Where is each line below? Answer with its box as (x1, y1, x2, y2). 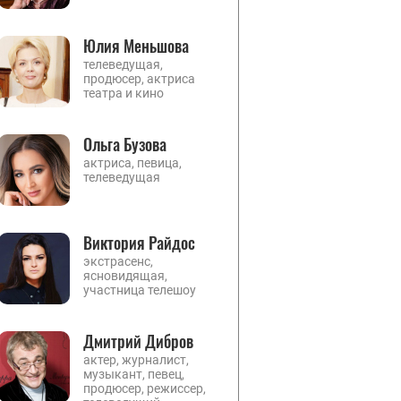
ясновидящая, (83, 269, 167, 283)
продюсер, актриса (83, 72, 195, 86)
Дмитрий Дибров (83, 329, 193, 353)
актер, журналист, (83, 353, 189, 367)
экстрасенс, (83, 254, 153, 269)
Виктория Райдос (83, 231, 195, 254)
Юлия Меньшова (83, 34, 189, 57)
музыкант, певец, (83, 367, 184, 381)
